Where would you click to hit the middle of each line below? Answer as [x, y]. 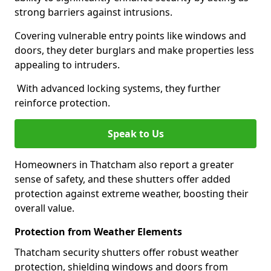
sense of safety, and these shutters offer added [122, 179]
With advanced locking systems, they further [118, 88]
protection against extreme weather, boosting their [132, 194]
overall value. [44, 208]
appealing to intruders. [67, 65]
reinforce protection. [62, 103]
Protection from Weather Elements [98, 232]
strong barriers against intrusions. [93, 12]
